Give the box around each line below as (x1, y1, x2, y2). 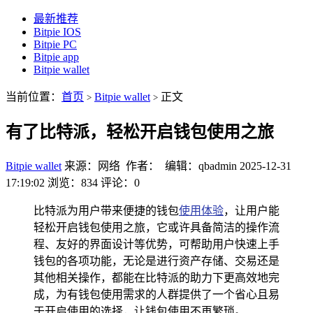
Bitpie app (34, 51, 79, 63)
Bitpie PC (34, 38, 77, 50)
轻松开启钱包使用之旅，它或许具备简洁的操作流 (34, 221, 279, 233)
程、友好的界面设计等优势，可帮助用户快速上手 (34, 238, 279, 250)
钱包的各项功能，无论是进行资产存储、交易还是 (34, 254, 279, 267)
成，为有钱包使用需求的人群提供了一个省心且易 (34, 288, 279, 300)
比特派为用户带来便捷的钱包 (34, 204, 179, 217)
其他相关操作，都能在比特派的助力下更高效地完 (34, 271, 279, 284)
